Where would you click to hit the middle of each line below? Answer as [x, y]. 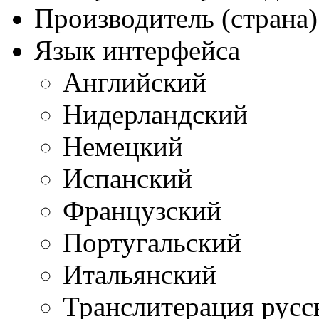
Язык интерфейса [137, 50]
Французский [142, 210]
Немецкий [123, 146]
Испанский [127, 178]
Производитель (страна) [176, 18]
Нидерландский [155, 114]
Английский [135, 82]
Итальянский [140, 274]
